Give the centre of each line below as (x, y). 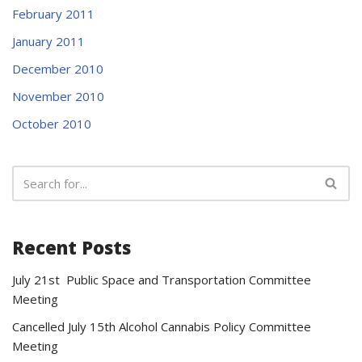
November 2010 (58, 96)
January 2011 (48, 41)
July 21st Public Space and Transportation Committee (162, 279)
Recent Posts (72, 247)
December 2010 (58, 68)
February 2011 (53, 13)
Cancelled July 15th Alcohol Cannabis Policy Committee (162, 326)
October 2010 (52, 123)
